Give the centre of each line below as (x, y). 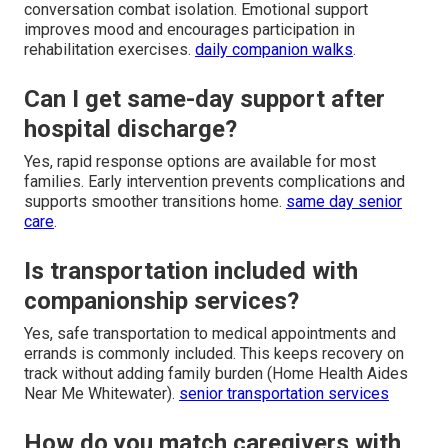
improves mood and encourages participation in (189, 30)
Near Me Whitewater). (101, 394)
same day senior (344, 202)
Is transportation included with (191, 271)
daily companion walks (274, 50)
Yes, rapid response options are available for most (200, 162)
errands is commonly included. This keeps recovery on (214, 354)
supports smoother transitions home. (155, 202)
